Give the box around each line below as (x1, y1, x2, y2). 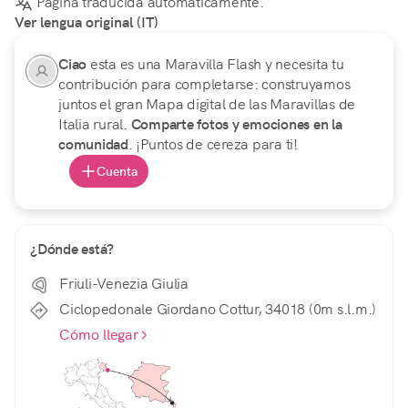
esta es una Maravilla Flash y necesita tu (89, 55, 344, 75)
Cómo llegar (59, 325, 138, 345)
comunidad (58, 135, 128, 155)
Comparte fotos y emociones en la (130, 115, 342, 135)
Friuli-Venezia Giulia (59, 274, 189, 294)
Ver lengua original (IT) (15, 13, 158, 33)
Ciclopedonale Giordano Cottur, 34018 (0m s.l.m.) (59, 300, 376, 320)
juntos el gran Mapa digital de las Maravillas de (58, 95, 355, 115)
